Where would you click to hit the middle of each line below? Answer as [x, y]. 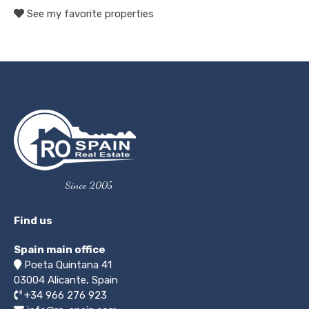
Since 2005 [89, 185]
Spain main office [60, 250]
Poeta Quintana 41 [68, 265]
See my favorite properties [89, 14]
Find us [33, 221]
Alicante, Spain [83, 280]
